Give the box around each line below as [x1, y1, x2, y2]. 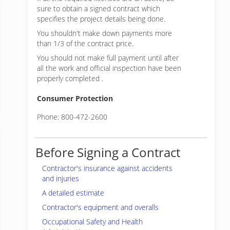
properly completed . [37, 73, 103, 83]
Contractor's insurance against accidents [42, 163, 172, 173]
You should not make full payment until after [37, 53, 179, 63]
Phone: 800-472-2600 [37, 112, 107, 122]
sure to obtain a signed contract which [37, 4, 160, 13]
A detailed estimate [42, 188, 104, 198]
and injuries [42, 174, 79, 183]
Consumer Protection [37, 93, 113, 103]
